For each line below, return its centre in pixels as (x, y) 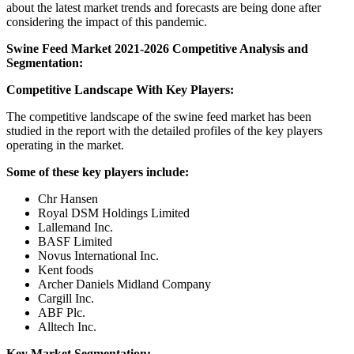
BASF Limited (75, 241)
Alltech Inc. (67, 326)
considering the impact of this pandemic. (107, 21)
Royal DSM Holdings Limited (114, 213)
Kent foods (66, 269)
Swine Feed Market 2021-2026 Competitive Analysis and (157, 48)
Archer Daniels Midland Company (124, 284)
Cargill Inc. (66, 298)
